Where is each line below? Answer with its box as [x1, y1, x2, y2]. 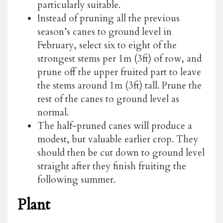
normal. [37, 106, 69, 119]
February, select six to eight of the [37, 38, 177, 52]
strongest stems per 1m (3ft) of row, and [37, 52, 202, 65]
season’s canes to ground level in [37, 25, 172, 38]
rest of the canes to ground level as [37, 92, 179, 106]
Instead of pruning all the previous [37, 11, 180, 25]
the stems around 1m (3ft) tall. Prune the [37, 79, 202, 92]
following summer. [37, 173, 115, 186]
